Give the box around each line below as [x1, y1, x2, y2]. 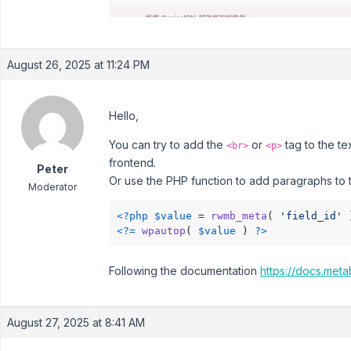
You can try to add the [109, 138, 226, 151]
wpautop [142, 225, 186, 237]
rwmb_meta [211, 210, 267, 222]
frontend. [109, 156, 156, 169]
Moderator [27, 181, 77, 193]
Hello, [109, 109, 139, 122]
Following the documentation [109, 263, 260, 277]
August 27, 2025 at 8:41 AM [7, 315, 145, 329]
